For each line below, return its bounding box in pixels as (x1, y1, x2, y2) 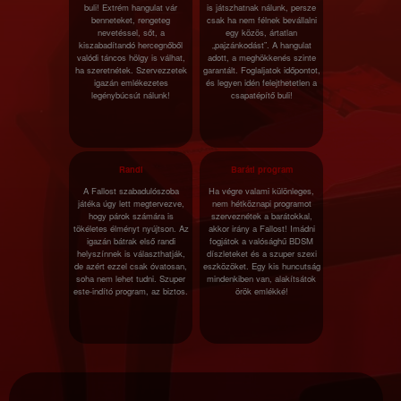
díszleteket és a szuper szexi (206, 247, 317, 260)
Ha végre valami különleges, (209, 184, 314, 197)
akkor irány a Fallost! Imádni (208, 222, 315, 235)
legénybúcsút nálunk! (91, 89, 170, 101)
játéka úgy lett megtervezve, (77, 197, 184, 209)
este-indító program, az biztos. (73, 285, 188, 297)
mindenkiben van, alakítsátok (207, 272, 316, 285)
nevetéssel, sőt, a (97, 26, 165, 38)
